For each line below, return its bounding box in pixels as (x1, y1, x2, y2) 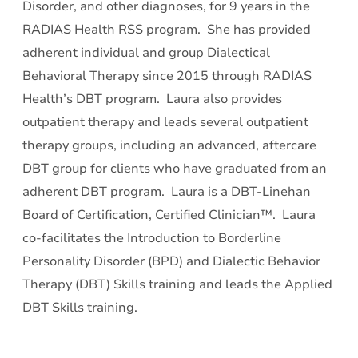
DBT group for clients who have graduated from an (22, 160, 327, 177)
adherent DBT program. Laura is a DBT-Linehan (22, 183, 311, 201)
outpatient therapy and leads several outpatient (22, 113, 308, 131)
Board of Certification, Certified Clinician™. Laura (22, 206, 316, 224)
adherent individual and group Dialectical (22, 44, 270, 62)
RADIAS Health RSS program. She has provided (22, 21, 311, 38)
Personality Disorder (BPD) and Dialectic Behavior (22, 253, 320, 270)
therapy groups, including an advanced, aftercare (22, 137, 316, 154)
